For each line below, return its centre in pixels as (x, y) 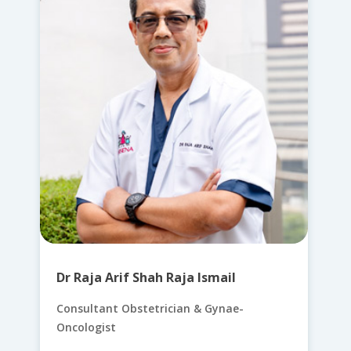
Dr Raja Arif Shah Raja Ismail (146, 277)
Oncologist (86, 327)
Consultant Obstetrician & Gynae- (150, 308)
